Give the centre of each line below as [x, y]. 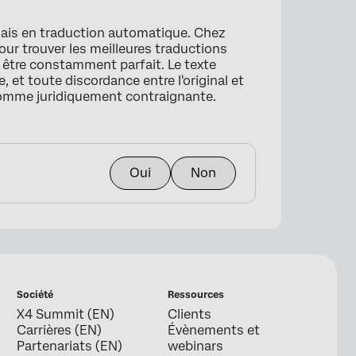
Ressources [195, 295]
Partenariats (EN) [70, 346]
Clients [189, 315]
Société [35, 295]
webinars [195, 346]
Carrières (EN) [60, 331]
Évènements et [213, 331]
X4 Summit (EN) [66, 315]
